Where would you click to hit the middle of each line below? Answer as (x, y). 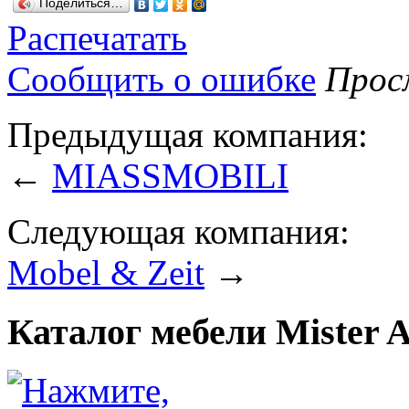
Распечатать (97, 37)
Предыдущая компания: (188, 134)
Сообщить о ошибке (162, 79)
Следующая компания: (178, 231)
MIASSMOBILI (170, 175)
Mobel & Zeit (106, 272)
